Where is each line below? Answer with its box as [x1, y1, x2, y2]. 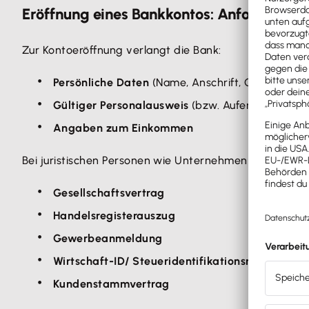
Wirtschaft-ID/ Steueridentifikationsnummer [53, 255, 290, 268]
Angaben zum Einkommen [53, 121, 194, 134]
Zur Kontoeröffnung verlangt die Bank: [22, 43, 221, 57]
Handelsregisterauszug [53, 209, 176, 222]
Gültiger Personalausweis [53, 99, 189, 112]
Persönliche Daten [53, 76, 150, 89]
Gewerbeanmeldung [53, 232, 163, 245]
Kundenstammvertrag [53, 277, 170, 290]
